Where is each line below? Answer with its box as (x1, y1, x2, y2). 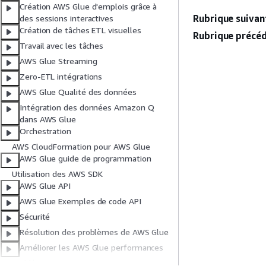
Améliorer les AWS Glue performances (20, 242, 164, 253)
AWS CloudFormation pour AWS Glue (12, 141, 150, 152)
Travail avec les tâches (20, 40, 104, 51)
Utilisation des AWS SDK (12, 169, 103, 179)
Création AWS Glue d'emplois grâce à (20, 1, 157, 12)
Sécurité (20, 211, 50, 222)
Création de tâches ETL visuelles (20, 25, 141, 36)
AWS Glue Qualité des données (20, 87, 137, 97)
